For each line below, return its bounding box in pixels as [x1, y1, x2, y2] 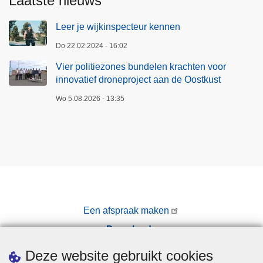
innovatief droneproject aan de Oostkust [56, 74, 221, 85]
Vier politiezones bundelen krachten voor [56, 61, 226, 72]
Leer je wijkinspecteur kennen [56, 21, 180, 32]
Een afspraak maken [83, 205, 170, 215]
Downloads [106, 224, 157, 234]
